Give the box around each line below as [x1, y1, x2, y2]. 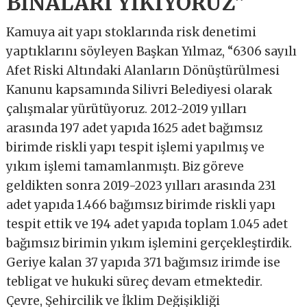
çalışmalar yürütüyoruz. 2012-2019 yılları [6, 101, 247, 116]
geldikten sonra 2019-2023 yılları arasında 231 [6, 177, 277, 193]
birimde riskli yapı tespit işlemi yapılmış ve [6, 139, 265, 155]
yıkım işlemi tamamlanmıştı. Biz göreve [6, 158, 245, 174]
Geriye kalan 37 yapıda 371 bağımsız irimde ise [6, 254, 281, 270]
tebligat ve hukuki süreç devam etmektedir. [6, 273, 263, 289]
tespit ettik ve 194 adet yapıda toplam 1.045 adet [6, 216, 288, 232]
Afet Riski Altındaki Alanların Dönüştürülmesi [6, 62, 280, 78]
